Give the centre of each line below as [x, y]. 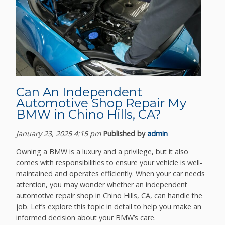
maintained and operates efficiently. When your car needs [111, 173]
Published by [125, 133]
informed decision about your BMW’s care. [86, 217]
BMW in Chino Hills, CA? [89, 114]
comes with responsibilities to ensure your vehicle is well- [109, 162]
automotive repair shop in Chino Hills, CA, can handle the [109, 195]
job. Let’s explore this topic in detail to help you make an [109, 206]
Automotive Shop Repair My [101, 103]
